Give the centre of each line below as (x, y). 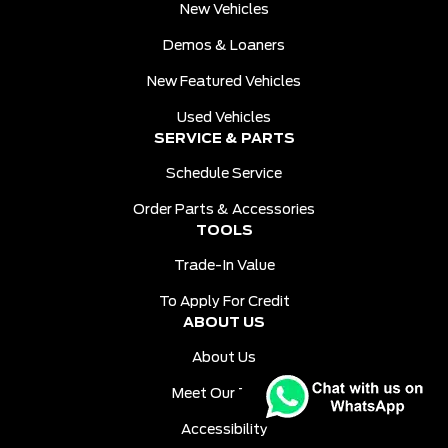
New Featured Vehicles (224, 81)
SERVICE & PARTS (224, 138)
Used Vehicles (224, 117)
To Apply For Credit (224, 301)
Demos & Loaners (224, 45)
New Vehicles (224, 9)
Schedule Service (224, 173)
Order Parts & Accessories (224, 209)
